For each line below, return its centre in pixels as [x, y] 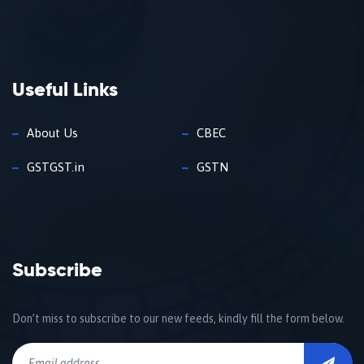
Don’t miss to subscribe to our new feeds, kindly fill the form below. [178, 319]
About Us [52, 133]
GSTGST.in [56, 167]
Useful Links [65, 91]
